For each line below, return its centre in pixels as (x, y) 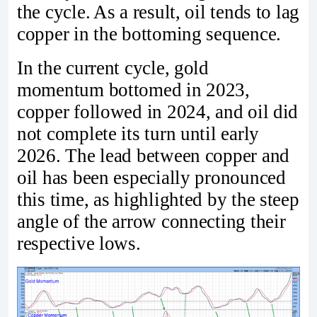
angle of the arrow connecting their (151, 221)
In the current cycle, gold (113, 68)
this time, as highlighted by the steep (158, 199)
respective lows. (79, 243)
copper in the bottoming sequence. (149, 34)
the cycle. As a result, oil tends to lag (158, 12)
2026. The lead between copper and (154, 155)
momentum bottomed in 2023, (133, 90)
